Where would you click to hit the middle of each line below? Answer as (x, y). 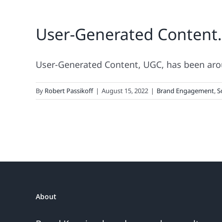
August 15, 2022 (125, 91)
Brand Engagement (185, 91)
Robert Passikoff (69, 91)
